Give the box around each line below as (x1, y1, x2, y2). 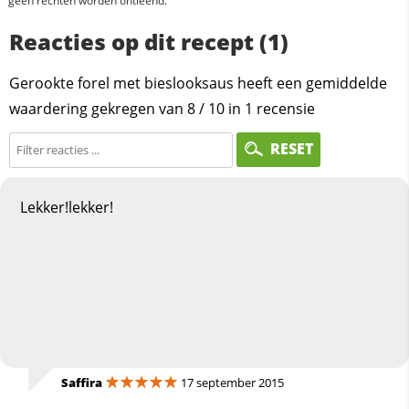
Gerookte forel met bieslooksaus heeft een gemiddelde (9, 73, 387, 94)
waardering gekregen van (9, 99, 187, 120)
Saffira (61, 373, 103, 391)
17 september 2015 (178, 373, 285, 391)
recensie (253, 99, 315, 120)
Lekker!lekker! (20, 197, 114, 218)
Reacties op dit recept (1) (9, 26, 288, 58)
